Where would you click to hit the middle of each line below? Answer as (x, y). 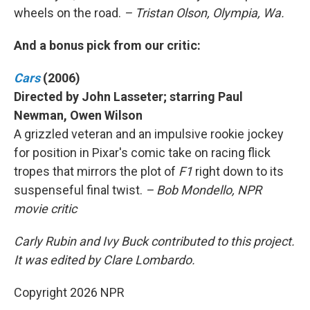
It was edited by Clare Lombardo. (104, 260)
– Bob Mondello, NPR (203, 190)
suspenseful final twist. (80, 190)
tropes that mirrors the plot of (96, 171)
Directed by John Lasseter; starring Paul (128, 97)
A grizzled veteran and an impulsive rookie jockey (149, 134)
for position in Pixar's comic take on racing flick (142, 153)
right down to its (239, 171)
